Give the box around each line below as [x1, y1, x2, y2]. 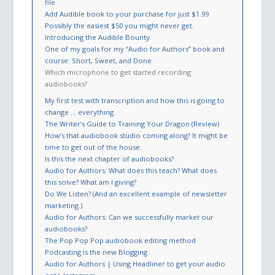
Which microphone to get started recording [45, 68, 192, 77]
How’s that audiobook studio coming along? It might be [45, 131, 228, 141]
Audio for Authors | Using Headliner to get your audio [45, 259, 226, 269]
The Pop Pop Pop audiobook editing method [45, 236, 196, 246]
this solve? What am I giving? [45, 177, 137, 187]
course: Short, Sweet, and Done [45, 56, 152, 66]
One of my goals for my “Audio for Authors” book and [45, 44, 225, 54]
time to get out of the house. [45, 142, 142, 152]
